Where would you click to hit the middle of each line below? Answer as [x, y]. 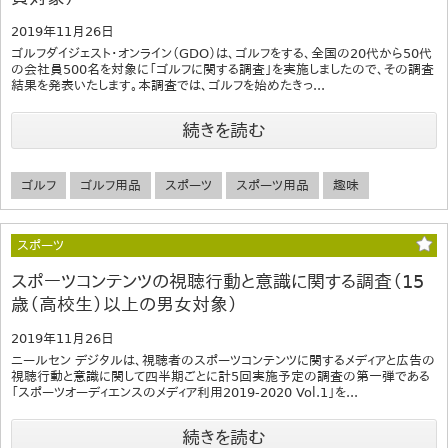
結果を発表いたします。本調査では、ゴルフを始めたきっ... [168, 85]
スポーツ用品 [272, 185]
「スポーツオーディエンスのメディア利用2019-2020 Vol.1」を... [184, 392]
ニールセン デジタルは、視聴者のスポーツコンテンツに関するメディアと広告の [223, 360]
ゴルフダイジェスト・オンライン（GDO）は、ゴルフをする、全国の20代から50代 [221, 53]
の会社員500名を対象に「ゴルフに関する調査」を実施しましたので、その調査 [222, 69]
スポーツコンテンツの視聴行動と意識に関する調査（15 [217, 281]
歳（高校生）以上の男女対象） [124, 304]
